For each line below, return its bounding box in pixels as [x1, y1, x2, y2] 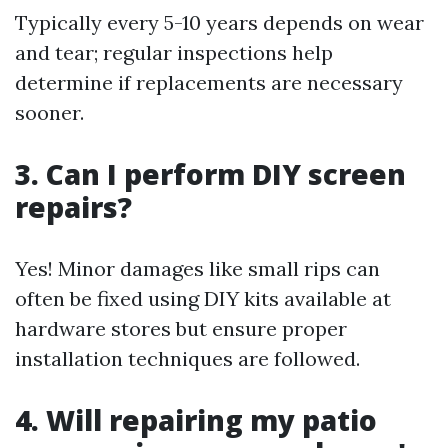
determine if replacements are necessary [15, 70, 403, 95]
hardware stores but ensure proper [15, 316, 347, 341]
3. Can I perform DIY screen [15, 155, 406, 193]
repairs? [15, 188, 132, 226]
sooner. [15, 100, 84, 125]
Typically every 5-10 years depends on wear [15, 10, 424, 35]
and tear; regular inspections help [15, 40, 333, 65]
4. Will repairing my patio [15, 401, 377, 439]
